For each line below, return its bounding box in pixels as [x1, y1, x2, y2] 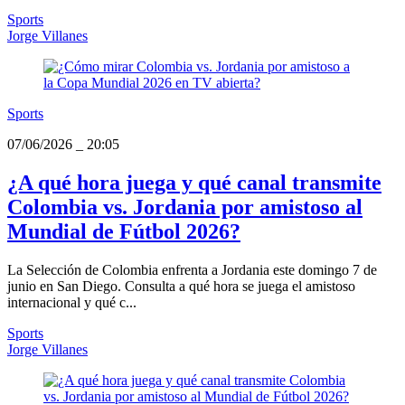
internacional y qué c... [7, 294, 137, 310]
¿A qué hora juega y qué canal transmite [7, 170, 381, 194]
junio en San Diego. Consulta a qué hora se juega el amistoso [7, 278, 355, 294]
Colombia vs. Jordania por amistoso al [7, 194, 363, 219]
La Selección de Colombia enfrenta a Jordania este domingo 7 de [7, 261, 377, 278]
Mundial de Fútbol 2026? [7, 219, 240, 243]
